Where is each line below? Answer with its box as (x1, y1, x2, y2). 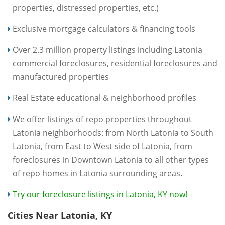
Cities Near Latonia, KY (8, 209, 112, 221)
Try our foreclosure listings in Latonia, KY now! (13, 189, 187, 200)
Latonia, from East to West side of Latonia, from (13, 141, 192, 152)
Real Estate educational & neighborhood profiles (13, 92, 196, 103)
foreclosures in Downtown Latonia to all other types (13, 154, 209, 165)
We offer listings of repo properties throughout (13, 114, 192, 125)
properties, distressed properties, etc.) (13, 2, 159, 13)
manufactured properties (13, 71, 109, 82)
